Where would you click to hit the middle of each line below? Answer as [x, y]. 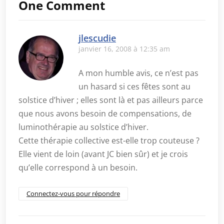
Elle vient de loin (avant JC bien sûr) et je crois [103, 154]
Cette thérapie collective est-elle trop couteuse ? [109, 140]
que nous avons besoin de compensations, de [105, 113]
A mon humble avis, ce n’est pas [138, 73]
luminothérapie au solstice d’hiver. [83, 127]
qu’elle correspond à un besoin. [78, 167]
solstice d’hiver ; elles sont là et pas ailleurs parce [111, 100]
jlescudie [97, 38]
